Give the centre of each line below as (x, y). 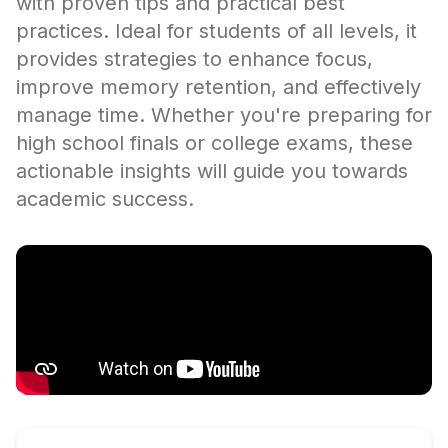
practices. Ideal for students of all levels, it (216, 31)
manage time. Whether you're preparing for (224, 115)
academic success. (105, 199)
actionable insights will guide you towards (212, 171)
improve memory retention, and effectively (218, 87)
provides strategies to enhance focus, (194, 59)
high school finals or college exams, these (214, 143)
